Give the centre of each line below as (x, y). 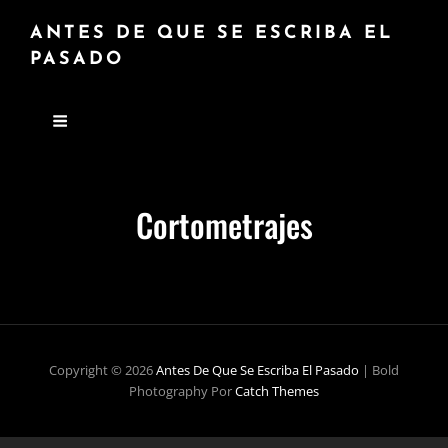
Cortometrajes (224, 224)
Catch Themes (277, 391)
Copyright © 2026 (102, 370)
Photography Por (182, 391)
